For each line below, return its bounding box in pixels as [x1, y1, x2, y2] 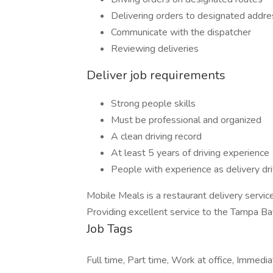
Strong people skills [111, 97, 196, 110]
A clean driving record [111, 130, 202, 143]
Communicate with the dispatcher [111, 26, 251, 39]
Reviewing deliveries [111, 42, 199, 55]
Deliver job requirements [87, 67, 225, 83]
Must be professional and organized [111, 113, 261, 127]
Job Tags [87, 221, 133, 237]
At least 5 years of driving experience [111, 146, 269, 160]
